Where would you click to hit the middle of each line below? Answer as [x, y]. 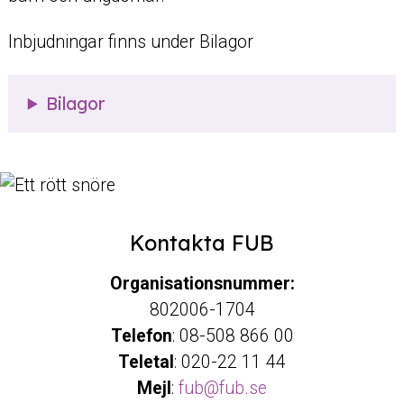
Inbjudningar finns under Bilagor [133, 42]
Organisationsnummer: [202, 284]
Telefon [141, 336]
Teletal [146, 363]
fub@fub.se [223, 389]
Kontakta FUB [202, 243]
